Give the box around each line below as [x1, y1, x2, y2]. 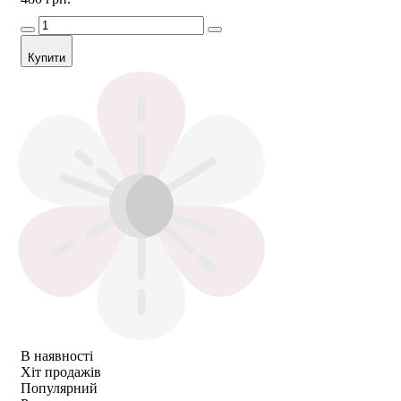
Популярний [21, 380, 98, 396]
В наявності [21, 347, 93, 363]
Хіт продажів [21, 363, 101, 380]
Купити [28, 50, 65, 64]
